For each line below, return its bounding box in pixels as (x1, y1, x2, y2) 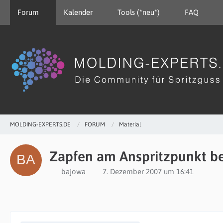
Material (119, 120, 141, 128)
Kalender (64, 8, 93, 16)
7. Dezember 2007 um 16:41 (103, 167, 194, 176)
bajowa (61, 167, 86, 176)
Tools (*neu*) (117, 8, 160, 16)
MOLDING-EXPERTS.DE (10, 120, 71, 128)
